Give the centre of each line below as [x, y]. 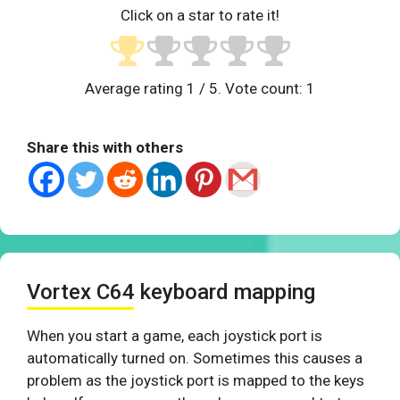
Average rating [136, 89]
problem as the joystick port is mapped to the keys [196, 381]
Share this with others [105, 148]
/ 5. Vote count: [251, 89]
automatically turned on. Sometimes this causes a [195, 358]
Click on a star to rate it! [200, 16]
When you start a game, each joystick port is [175, 336]
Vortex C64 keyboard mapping [171, 292]
